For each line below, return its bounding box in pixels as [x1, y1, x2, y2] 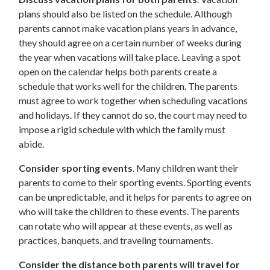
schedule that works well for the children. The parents [19, 80, 237, 92]
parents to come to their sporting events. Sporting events [19, 177, 251, 189]
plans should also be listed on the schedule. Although [19, 8, 232, 20]
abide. [19, 138, 44, 150]
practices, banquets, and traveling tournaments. [19, 234, 213, 246]
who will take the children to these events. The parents [19, 206, 240, 218]
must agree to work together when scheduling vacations [19, 95, 248, 107]
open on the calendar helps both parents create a [19, 66, 217, 78]
